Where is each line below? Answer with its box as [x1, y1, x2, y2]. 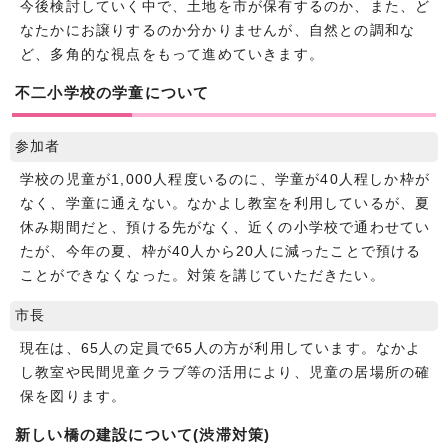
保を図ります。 [20, 388, 127, 404]
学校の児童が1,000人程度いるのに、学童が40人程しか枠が [20, 171, 430, 187]
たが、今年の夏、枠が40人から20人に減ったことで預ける [20, 243, 422, 259]
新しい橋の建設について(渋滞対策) [15, 425, 271, 443]
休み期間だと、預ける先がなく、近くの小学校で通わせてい [20, 219, 431, 235]
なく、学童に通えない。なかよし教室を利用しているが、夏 [20, 195, 431, 211]
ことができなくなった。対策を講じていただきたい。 [20, 267, 385, 283]
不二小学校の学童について [15, 83, 210, 101]
